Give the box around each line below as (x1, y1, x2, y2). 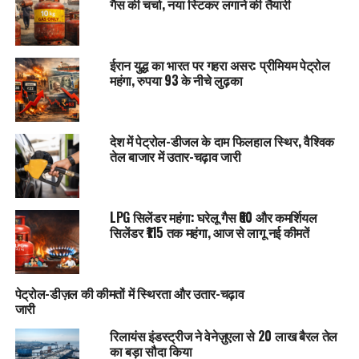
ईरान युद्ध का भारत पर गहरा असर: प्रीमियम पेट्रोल (109, 54, 330, 75)
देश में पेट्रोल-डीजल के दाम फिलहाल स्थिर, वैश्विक (109, 131, 334, 151)
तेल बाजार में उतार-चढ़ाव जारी (109, 146, 241, 166)
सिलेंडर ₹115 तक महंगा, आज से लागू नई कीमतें (109, 222, 309, 242)
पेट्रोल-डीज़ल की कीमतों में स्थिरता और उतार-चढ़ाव (14, 283, 244, 303)
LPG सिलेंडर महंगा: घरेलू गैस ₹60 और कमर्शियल (109, 207, 317, 227)
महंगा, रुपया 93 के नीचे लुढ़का (109, 70, 243, 90)
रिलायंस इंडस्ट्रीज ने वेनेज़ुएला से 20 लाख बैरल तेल (109, 325, 337, 345)
